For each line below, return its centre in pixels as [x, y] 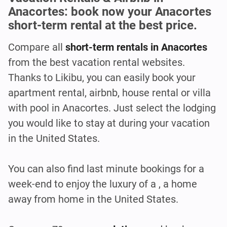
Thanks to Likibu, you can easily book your [102, 78]
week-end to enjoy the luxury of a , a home [103, 184]
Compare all [37, 47]
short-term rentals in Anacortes [136, 47]
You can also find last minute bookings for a [106, 169]
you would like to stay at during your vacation [109, 123]
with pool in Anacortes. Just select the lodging [112, 108]
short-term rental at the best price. [103, 26]
